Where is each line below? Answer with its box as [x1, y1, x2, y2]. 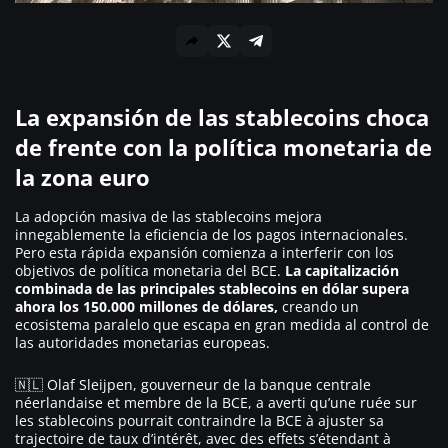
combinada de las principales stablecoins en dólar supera [15, 278, 409, 298]
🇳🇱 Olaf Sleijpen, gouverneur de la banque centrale [15, 374, 371, 394]
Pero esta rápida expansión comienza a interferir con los [15, 242, 394, 262]
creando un [278, 296, 359, 316]
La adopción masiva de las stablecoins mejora [15, 206, 322, 226]
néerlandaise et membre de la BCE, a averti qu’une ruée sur [15, 392, 417, 412]
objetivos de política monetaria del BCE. [15, 260, 285, 280]
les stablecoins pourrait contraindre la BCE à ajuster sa [15, 410, 384, 430]
